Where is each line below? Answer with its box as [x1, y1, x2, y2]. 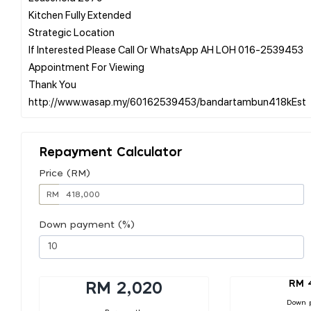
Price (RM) [39, 168, 90, 178]
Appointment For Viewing [28, 59, 144, 74]
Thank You [28, 76, 76, 91]
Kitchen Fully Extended [28, 7, 131, 22]
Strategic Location [28, 24, 115, 39]
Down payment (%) [39, 219, 135, 230]
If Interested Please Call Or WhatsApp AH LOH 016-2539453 [28, 42, 303, 56]
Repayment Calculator [39, 146, 183, 159]
